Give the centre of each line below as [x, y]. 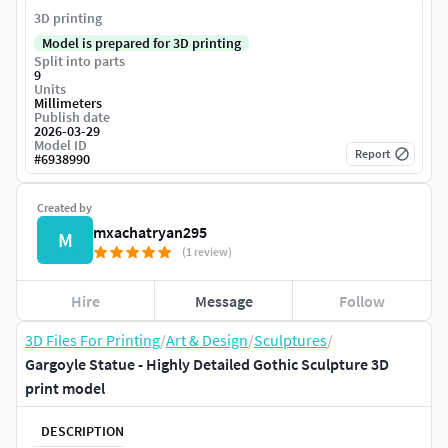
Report [372, 154]
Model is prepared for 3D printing [141, 43]
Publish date [72, 117]
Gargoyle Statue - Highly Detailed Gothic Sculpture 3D [207, 364]
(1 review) [207, 252]
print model [65, 388]
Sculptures [290, 340]
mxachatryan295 [150, 232]
